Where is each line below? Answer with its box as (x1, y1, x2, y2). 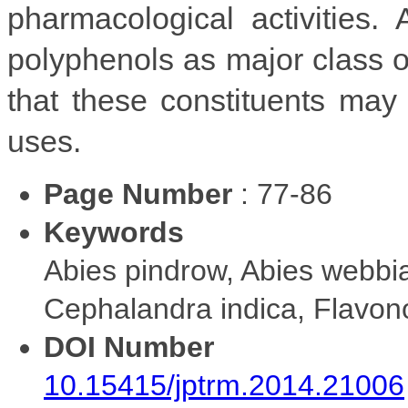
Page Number (44, 178, 232, 211)
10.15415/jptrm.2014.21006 (44, 369, 404, 403)
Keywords (44, 216, 184, 250)
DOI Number (44, 331, 214, 364)
